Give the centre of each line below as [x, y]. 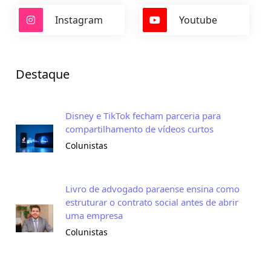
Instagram [79, 20]
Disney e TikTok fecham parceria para [143, 116]
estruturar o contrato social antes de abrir [152, 202]
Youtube [198, 20]
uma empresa [94, 215]
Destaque [43, 74]
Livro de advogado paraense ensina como [152, 189]
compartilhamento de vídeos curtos [139, 129]
